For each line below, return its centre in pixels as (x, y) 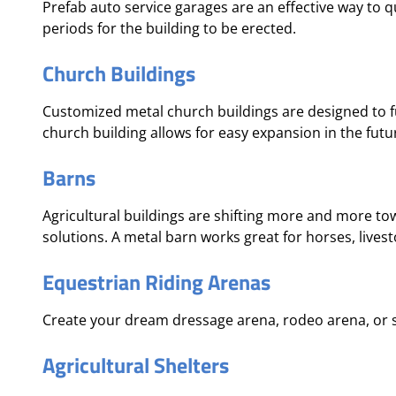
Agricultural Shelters (136, 365)
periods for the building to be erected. (169, 28)
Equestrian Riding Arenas (156, 282)
